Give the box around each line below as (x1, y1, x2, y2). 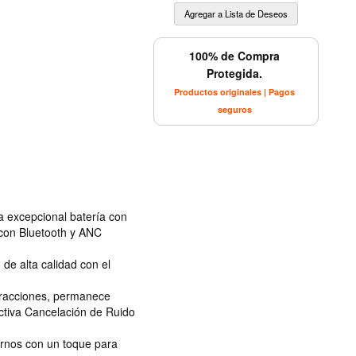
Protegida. (207, 64, 262, 81)
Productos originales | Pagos (174, 85, 295, 98)
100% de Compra (189, 47, 280, 64)
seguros (217, 103, 252, 115)
